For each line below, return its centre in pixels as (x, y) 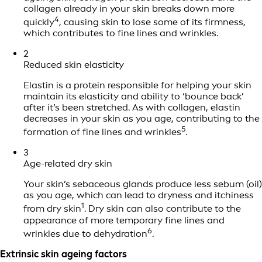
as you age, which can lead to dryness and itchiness (139, 195)
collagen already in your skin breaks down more (129, 8)
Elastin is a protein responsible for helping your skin (137, 85)
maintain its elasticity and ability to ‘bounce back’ (134, 96)
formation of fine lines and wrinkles (102, 132)
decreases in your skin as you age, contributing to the (142, 119)
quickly (39, 22)
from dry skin (52, 209)
